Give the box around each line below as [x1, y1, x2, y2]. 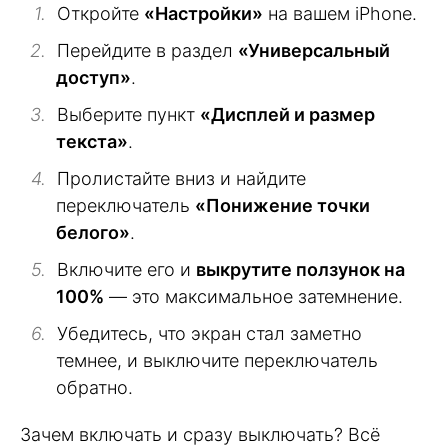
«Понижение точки [195, 195, 370, 217]
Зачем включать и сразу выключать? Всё [20, 424, 380, 446]
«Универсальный [238, 40, 390, 62]
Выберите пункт [57, 104, 200, 126]
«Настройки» [144, 3, 263, 25]
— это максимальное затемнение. [104, 286, 403, 308]
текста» [56, 131, 128, 153]
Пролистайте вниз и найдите [57, 168, 306, 190]
